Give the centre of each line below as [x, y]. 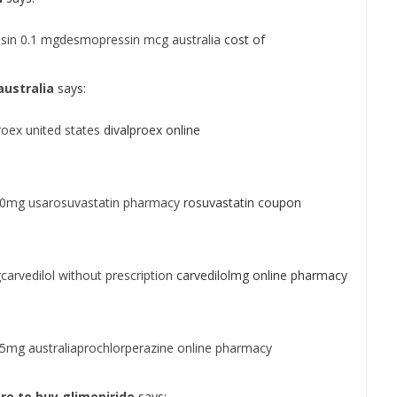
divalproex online [150, 130]
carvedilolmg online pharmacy [260, 275]
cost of [243, 39]
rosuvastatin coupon [241, 202]
